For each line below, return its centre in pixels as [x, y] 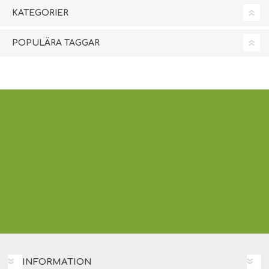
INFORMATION [57, 262]
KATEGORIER [40, 13]
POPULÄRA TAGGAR [56, 43]
